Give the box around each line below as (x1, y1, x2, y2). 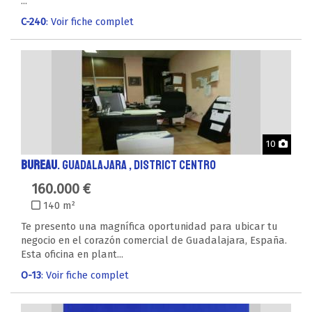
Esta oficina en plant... (21, 248, 123, 260)
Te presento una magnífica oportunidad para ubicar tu (21, 220, 278, 233)
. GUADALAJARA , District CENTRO (57, 157, 216, 173)
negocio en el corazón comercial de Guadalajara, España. (21, 234, 287, 247)
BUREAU (21, 157, 57, 173)
